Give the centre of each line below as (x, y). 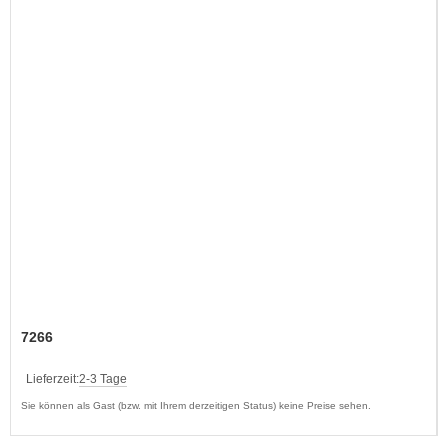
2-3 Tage (103, 378)
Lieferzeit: (52, 378)
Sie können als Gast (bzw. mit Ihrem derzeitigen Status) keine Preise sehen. (196, 405)
